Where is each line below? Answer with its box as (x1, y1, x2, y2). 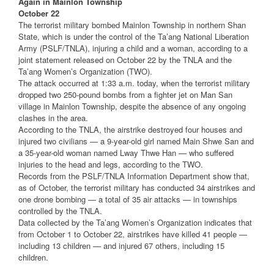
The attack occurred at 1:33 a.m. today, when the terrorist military (18, 77, 250, 89)
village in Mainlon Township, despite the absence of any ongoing (18, 100, 246, 113)
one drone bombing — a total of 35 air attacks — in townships (18, 193, 237, 206)
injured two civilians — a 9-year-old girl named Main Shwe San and (18, 135, 254, 147)
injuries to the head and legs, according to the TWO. (18, 158, 203, 171)
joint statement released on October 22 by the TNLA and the (18, 54, 232, 66)
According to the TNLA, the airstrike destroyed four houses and (18, 124, 242, 136)
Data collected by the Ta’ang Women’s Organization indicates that (18, 217, 252, 229)
